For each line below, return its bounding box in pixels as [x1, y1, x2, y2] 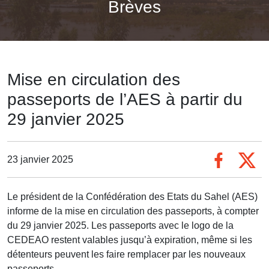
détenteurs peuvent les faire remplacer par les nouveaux [7, 249, 246, 260]
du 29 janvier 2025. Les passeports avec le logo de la [7, 220, 234, 231]
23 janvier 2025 [7, 154, 73, 165]
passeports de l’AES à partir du [7, 90, 243, 109]
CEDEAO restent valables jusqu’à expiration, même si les [7, 235, 252, 246]
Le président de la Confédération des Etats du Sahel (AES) [7, 192, 258, 202]
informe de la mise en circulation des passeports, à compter [7, 206, 259, 217]
